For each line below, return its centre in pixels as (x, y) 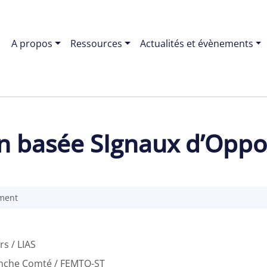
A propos (32, 44)
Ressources (96, 44)
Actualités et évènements (196, 44)
